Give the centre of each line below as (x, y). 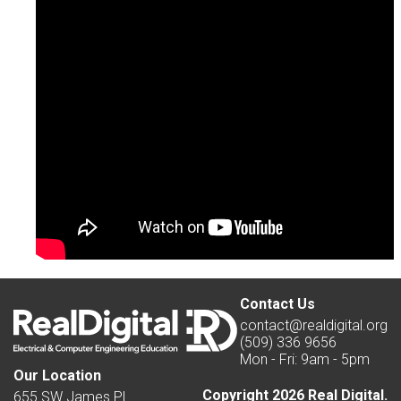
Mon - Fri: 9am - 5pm (305, 359)
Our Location (57, 375)
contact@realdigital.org (314, 325)
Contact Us (277, 303)
